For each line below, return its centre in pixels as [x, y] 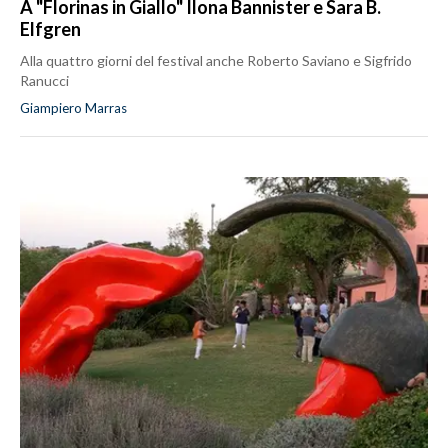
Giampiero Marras [73, 108]
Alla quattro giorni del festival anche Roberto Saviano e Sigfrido [216, 61]
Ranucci [44, 81]
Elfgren [50, 29]
